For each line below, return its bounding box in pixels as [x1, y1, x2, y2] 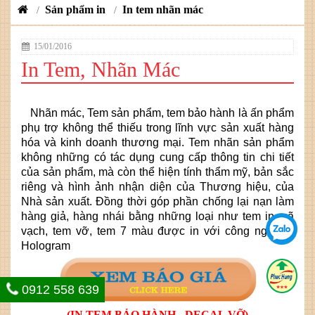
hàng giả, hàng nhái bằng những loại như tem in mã [21, 210, 294, 222]
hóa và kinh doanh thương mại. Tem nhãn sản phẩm [21, 136, 294, 148]
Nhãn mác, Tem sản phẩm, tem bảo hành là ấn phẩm [21, 106, 294, 119]
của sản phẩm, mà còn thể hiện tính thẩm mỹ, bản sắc [21, 165, 294, 178]
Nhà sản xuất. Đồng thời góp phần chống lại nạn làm [21, 195, 294, 207]
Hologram [21, 239, 70, 252]
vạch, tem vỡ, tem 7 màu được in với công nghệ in [21, 224, 294, 237]
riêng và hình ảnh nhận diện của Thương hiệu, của [21, 180, 294, 193]
